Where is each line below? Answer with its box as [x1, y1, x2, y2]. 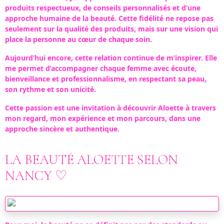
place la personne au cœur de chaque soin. [5, 34, 152, 44]
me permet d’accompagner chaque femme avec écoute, [5, 63, 196, 73]
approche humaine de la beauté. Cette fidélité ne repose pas [5, 13, 213, 23]
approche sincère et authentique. [5, 124, 119, 133]
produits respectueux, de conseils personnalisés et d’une [5, 3, 200, 12]
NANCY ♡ [5, 167, 67, 184]
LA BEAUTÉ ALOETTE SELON [5, 151, 178, 168]
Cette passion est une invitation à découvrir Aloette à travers [5, 103, 216, 112]
